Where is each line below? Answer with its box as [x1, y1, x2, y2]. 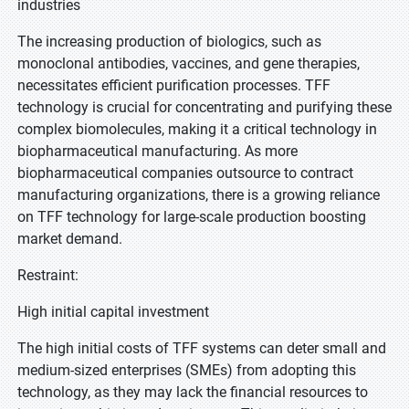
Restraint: [17, 267, 79, 284]
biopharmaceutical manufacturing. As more [17, 142, 298, 160]
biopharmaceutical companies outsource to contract [17, 164, 353, 182]
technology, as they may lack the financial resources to [17, 383, 368, 401]
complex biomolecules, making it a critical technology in [17, 121, 377, 138]
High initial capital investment [17, 303, 209, 320]
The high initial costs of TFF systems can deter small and [17, 340, 386, 357]
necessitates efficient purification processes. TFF [17, 77, 330, 94]
